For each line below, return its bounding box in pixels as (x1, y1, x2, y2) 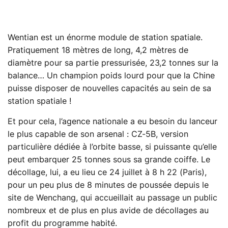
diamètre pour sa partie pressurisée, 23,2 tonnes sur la (8, 59, 218, 68)
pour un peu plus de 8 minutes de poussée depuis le (8, 181, 209, 190)
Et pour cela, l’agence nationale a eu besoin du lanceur (8, 118, 217, 126)
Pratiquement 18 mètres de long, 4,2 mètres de (8, 46, 188, 55)
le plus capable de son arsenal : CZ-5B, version (8, 130, 188, 139)
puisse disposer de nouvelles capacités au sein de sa (8, 84, 211, 93)
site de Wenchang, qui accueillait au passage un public (8, 194, 217, 203)
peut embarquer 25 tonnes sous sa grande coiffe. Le (8, 156, 210, 164)
